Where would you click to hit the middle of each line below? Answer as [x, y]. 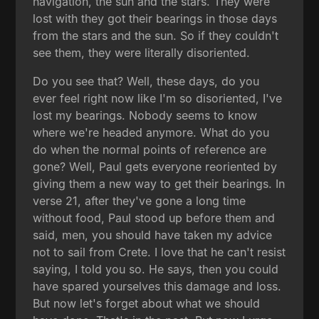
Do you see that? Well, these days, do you [146, 81]
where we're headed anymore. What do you [151, 132]
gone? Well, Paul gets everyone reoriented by [155, 166]
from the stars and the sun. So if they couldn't [156, 35]
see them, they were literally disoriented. [142, 52]
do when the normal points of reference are [150, 149]
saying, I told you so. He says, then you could [156, 269]
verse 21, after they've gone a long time [140, 200]
